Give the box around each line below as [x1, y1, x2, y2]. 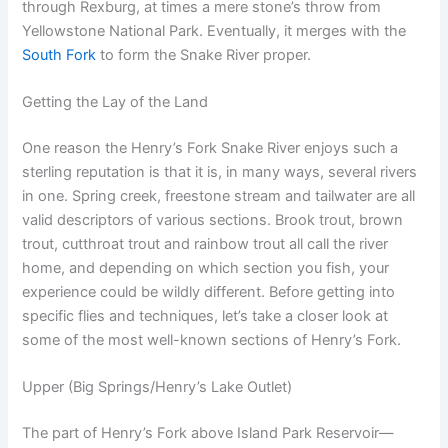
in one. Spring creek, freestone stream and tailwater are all [22, 187, 416, 206]
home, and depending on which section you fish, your [22, 259, 390, 278]
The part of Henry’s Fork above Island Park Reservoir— [22, 424, 395, 443]
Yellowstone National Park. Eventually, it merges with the [22, 21, 407, 40]
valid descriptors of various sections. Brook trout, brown [22, 211, 404, 230]
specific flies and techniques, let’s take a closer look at [22, 307, 389, 326]
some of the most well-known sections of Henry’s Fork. [22, 331, 406, 350]
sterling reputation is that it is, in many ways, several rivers [22, 163, 418, 182]
